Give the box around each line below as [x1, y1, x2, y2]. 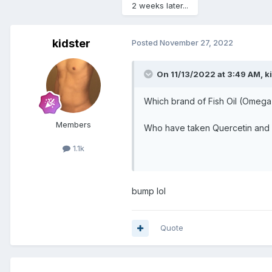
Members [56, 120, 91, 130]
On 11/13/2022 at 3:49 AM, [157, 69, 265, 80]
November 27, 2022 [160, 38, 233, 48]
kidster [52, 37, 90, 50]
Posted [132, 38, 160, 48]
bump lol [132, 186, 166, 197]
